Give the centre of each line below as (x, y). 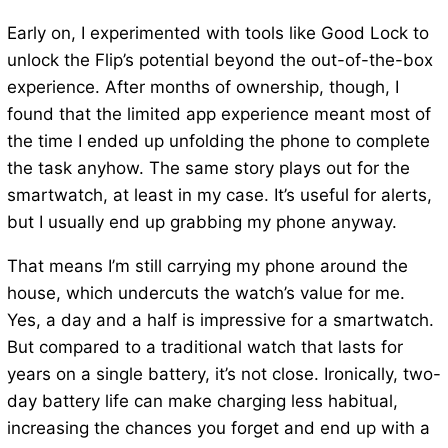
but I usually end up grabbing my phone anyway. (201, 222)
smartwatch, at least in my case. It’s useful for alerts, (219, 195)
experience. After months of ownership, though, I (202, 87)
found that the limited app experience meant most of (218, 114)
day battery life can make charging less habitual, (202, 401)
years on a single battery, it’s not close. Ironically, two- (223, 374)
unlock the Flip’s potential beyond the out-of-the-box (219, 60)
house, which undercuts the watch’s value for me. (205, 293)
